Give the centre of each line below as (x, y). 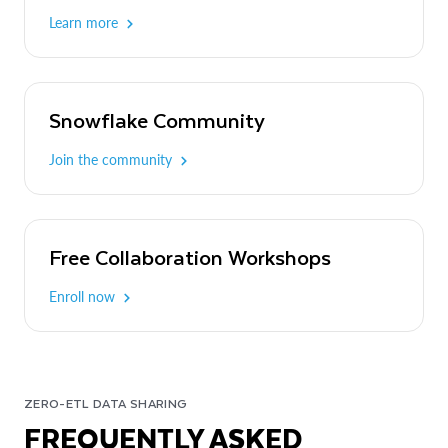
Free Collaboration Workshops (190, 256)
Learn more (83, 22)
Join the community (110, 159)
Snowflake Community (157, 119)
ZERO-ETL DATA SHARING (106, 402)
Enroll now (82, 296)
